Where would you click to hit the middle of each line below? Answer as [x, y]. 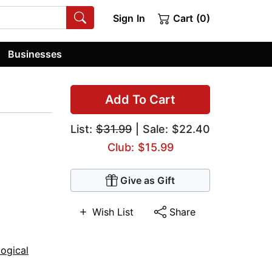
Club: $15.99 [140, 148]
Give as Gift [148, 181]
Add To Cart [140, 100]
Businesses [35, 54]
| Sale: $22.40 [171, 129]
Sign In [129, 18]
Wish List [113, 212]
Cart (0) [190, 18]
